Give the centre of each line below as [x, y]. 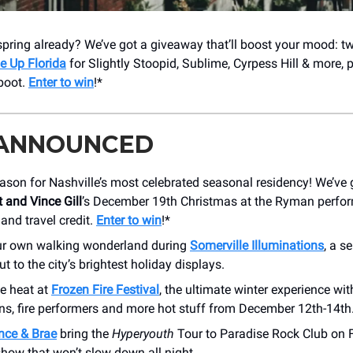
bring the [84, 334]
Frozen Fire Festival [105, 290]
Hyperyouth [143, 334]
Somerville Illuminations [257, 245]
